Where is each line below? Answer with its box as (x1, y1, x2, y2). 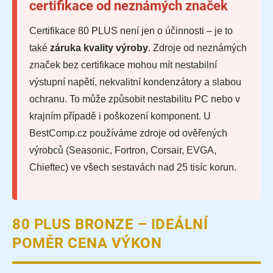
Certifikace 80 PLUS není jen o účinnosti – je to (29, 26, 233, 37)
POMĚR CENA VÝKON (12, 235, 161, 252)
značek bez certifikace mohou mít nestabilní (29, 60, 217, 71)
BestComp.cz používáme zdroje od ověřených (29, 128, 227, 139)
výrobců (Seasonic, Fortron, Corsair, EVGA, (29, 145, 216, 156)
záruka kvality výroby (50, 43, 148, 54)
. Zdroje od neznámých (148, 43, 247, 54)
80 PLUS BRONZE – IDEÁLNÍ (12, 216, 208, 233)
